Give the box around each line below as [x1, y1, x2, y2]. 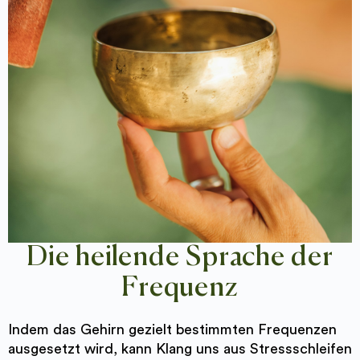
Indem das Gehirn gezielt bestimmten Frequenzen [8, 321, 337, 337]
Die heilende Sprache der [27, 243, 333, 272]
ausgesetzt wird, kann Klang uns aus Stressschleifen [8, 341, 352, 356]
